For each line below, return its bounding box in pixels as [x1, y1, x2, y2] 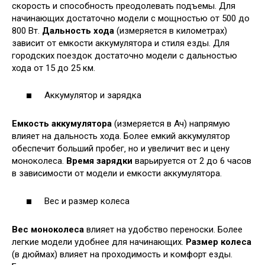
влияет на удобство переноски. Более [84, 224, 243, 235]
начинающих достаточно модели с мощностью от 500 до [12, 12, 250, 24]
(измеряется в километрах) [114, 25, 227, 36]
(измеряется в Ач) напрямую [112, 118, 230, 130]
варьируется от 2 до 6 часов [132, 156, 251, 167]
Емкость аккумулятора [12, 118, 112, 130]
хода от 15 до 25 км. [12, 62, 95, 73]
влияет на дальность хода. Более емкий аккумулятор [12, 131, 230, 142]
